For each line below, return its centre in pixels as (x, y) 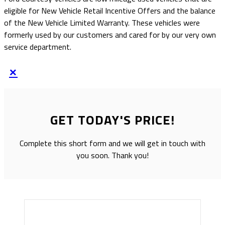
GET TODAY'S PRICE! (113, 120)
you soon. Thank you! (113, 155)
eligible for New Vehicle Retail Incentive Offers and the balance (110, 11)
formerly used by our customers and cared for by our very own (110, 35)
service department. (38, 47)
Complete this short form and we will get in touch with (113, 143)
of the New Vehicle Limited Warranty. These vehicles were (102, 23)
